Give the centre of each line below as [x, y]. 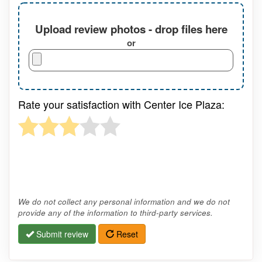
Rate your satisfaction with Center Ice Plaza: [121, 104]
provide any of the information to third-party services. [116, 213]
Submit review [61, 234]
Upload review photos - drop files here [131, 29]
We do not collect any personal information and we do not [124, 202]
